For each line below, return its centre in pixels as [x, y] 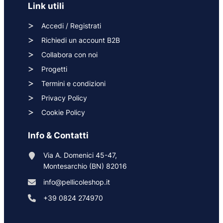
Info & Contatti [58, 135]
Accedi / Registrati [71, 25]
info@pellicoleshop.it [77, 182]
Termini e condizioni [73, 83]
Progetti [54, 69]
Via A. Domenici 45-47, [80, 155]
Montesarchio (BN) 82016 [85, 166]
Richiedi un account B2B [81, 40]
